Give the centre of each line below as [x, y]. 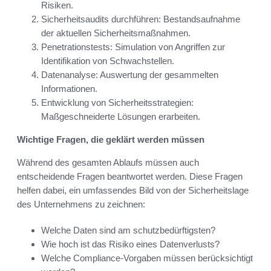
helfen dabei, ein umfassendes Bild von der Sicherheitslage [133, 191]
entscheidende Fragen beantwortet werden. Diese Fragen [130, 177]
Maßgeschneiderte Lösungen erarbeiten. [121, 117]
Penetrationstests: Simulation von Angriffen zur [133, 47]
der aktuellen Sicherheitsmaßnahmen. [116, 33]
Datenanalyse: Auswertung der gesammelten [130, 75]
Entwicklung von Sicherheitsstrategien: [117, 103]
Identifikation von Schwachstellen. [108, 61]
